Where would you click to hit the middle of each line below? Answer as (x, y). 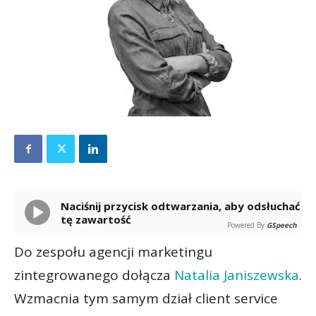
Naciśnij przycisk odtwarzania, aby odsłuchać (65, 206)
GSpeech (282, 225)
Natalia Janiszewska (237, 275)
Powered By (246, 225)
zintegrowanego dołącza (94, 275)
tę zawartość (96, 219)
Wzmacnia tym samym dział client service (146, 298)
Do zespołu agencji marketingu (113, 252)
